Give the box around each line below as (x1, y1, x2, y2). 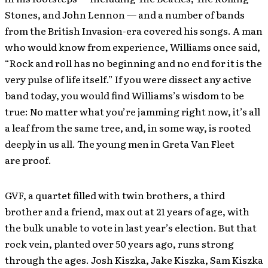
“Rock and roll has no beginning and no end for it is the (5, 55, 262, 70)
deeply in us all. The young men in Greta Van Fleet (5, 136, 234, 151)
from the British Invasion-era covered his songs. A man (5, 23, 263, 38)
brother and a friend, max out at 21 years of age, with (5, 203, 249, 218)
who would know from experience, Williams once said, (5, 39, 260, 54)
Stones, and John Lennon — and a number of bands (5, 7, 245, 22)
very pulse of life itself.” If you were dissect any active (5, 71, 251, 86)
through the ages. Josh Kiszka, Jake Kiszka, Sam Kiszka (5, 252, 263, 267)
